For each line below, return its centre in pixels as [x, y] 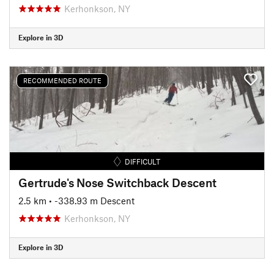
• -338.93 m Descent [92, 200]
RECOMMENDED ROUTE [62, 80]
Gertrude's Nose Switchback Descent [117, 182]
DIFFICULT [143, 161]
